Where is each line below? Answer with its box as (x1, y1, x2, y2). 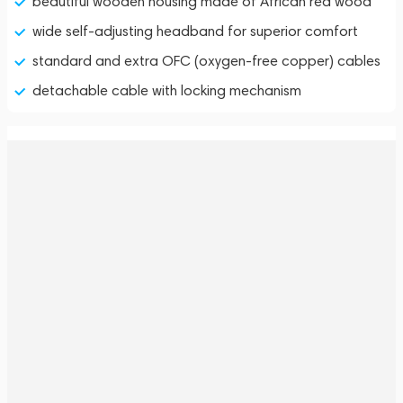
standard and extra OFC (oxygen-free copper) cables (32, 52, 381, 69)
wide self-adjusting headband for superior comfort (32, 22, 358, 40)
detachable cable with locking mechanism (32, 82, 301, 99)
